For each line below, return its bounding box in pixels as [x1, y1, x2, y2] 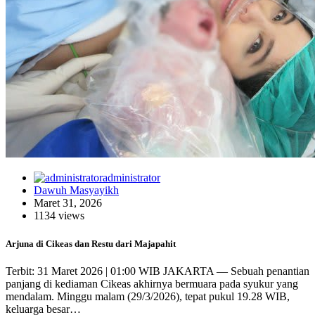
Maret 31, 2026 [34, 197, 102, 210]
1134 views [34, 210, 84, 222]
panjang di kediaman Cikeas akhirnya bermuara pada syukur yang [6, 277, 298, 290]
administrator [103, 172, 160, 184]
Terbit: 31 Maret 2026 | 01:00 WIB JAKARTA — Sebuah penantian [6, 264, 309, 277]
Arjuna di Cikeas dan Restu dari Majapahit [6, 238, 176, 249]
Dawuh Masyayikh [34, 184, 119, 197]
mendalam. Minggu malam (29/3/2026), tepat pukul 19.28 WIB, [6, 290, 290, 302]
